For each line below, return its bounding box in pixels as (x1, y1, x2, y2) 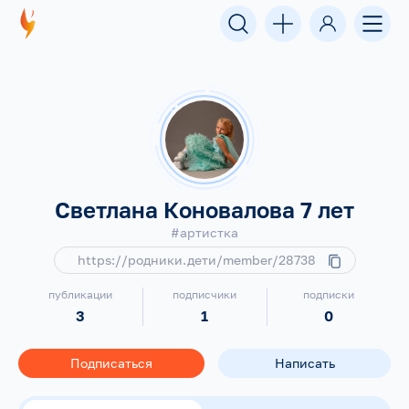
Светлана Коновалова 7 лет (55, 196, 354, 223)
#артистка (171, 225, 238, 240)
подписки (303, 287, 355, 301)
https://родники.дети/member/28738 (77, 251, 327, 267)
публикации (47, 287, 112, 301)
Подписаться (70, 354, 152, 371)
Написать (274, 354, 335, 371)
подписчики (173, 287, 237, 301)
